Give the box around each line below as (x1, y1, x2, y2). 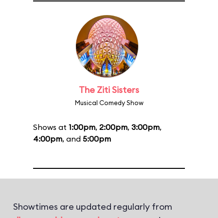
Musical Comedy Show (74, 99, 144, 107)
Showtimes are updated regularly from (13, 201, 172, 212)
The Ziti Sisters (79, 84, 139, 95)
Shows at (33, 122, 69, 132)
